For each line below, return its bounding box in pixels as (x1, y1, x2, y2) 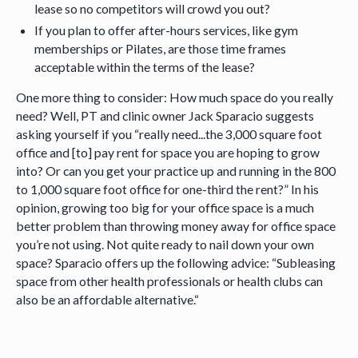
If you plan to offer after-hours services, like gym (34, 22, 299, 38)
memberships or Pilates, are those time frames (34, 40, 287, 56)
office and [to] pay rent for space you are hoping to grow (15, 145, 320, 161)
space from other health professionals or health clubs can (15, 273, 323, 289)
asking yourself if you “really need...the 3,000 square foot (15, 126, 322, 142)
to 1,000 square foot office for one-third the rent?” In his (15, 181, 319, 197)
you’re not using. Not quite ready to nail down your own (15, 237, 314, 253)
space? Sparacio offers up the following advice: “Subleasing (15, 255, 336, 271)
